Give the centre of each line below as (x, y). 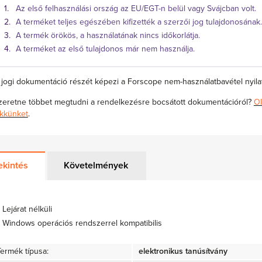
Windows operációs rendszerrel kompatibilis (82, 223)
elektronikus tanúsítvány (183, 251)
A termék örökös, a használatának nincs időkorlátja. (108, 35)
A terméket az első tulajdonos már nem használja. (105, 49)
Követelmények (96, 165)
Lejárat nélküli (27, 209)
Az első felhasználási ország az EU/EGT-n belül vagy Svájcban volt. (136, 8)
